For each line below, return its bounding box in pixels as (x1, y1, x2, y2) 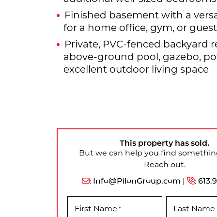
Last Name (173, 202, 216, 213)
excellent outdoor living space (63, 62, 209, 75)
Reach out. (143, 158, 186, 169)
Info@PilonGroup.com (93, 175, 181, 186)
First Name (75, 202, 117, 213)
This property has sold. (120, 137, 209, 148)
